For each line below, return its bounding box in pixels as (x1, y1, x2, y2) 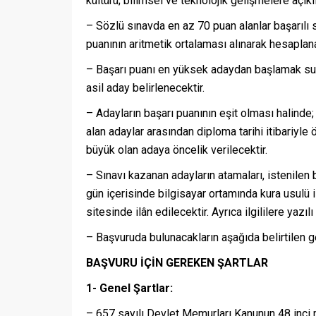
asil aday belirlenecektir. (86, 81, 205, 95)
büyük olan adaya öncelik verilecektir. (86, 143, 267, 157)
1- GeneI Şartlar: (86, 281, 173, 296)
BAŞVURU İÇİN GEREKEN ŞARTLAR (86, 256, 268, 270)
